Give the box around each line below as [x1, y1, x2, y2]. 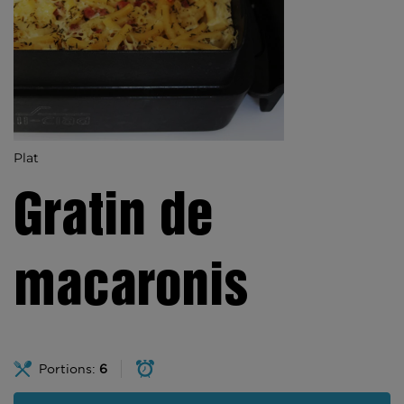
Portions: [39, 362, 99, 376]
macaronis [14, 262, 248, 316]
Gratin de [14, 191, 214, 245]
